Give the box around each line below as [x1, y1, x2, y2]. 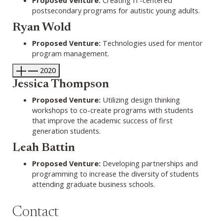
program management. [32, 48, 109, 58]
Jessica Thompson [12, 78, 109, 91]
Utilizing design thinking [101, 95, 180, 105]
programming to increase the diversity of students [32, 169, 199, 179]
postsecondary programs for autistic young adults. [32, 5, 200, 15]
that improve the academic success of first [32, 115, 173, 125]
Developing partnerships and [103, 158, 198, 168]
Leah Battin [12, 142, 75, 154]
